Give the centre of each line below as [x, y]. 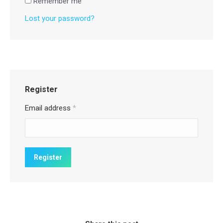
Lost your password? [60, 18]
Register [41, 89]
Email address [49, 108]
